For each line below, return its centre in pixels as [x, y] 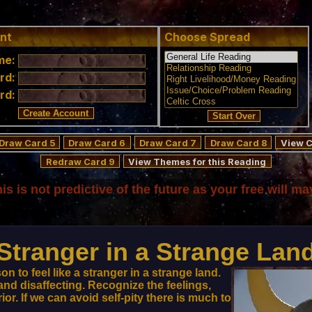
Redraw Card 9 [80, 162]
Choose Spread [209, 37]
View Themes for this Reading [197, 162]
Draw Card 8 [238, 143]
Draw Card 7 [168, 143]
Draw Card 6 [97, 143]
